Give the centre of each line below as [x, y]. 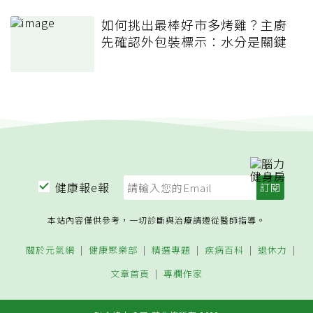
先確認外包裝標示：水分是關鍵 [194, 42]
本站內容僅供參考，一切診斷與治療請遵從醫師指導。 [156, 220]
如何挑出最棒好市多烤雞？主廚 [194, 25]
